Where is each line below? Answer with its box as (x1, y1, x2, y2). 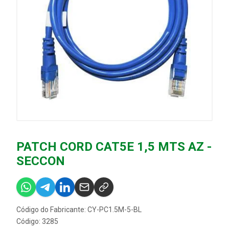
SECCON (16, 154, 65, 168)
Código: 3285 (16, 217, 58, 225)
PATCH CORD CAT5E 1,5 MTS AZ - (16, 140, 212, 154)
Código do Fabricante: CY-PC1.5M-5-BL (16, 205, 142, 214)
